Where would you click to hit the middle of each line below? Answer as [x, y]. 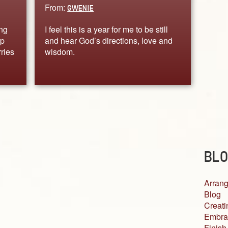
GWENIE [81, 8]
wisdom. [60, 51]
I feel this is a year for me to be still [107, 29]
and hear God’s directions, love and [109, 40]
